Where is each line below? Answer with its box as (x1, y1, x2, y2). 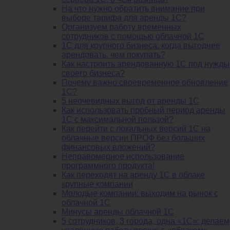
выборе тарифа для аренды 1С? (62, 13, 186, 22)
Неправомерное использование (62, 151, 184, 161)
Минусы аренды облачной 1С (62, 207, 174, 216)
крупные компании (62, 179, 133, 188)
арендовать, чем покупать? (62, 50, 165, 59)
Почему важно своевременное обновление (62, 78, 228, 87)
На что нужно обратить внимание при (62, 4, 205, 13)
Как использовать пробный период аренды (62, 105, 225, 114)
